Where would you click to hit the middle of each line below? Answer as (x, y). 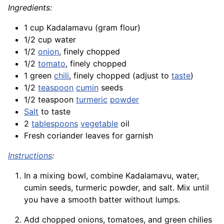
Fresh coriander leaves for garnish (88, 136)
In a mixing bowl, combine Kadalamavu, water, (111, 176)
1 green (39, 76)
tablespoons (55, 124)
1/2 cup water (50, 40)
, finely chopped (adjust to (120, 76)
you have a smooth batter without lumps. (102, 200)
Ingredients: (30, 8)
